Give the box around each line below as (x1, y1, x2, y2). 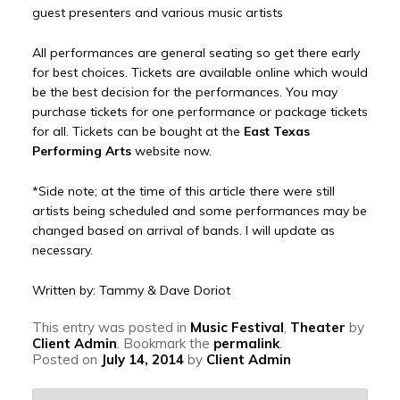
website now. (134, 143, 212, 160)
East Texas (243, 123, 310, 140)
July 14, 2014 (100, 351, 184, 369)
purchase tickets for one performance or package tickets (31, 104, 368, 121)
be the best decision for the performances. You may (31, 84, 337, 101)
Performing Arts (31, 143, 135, 160)
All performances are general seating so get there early (31, 45, 360, 62)
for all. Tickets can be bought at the (31, 123, 244, 140)
